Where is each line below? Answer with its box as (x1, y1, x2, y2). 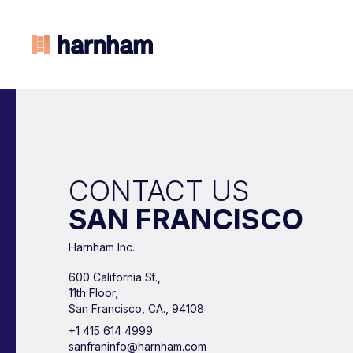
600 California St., (69, 269, 162, 284)
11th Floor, (69, 285, 119, 299)
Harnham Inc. (69, 240, 136, 254)
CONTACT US (69, 173, 251, 208)
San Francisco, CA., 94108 (69, 301, 205, 315)
